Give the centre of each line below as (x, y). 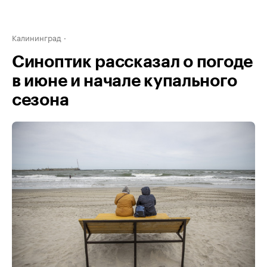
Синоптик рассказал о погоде (132, 62)
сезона (41, 100)
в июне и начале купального (125, 81)
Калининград (37, 37)
